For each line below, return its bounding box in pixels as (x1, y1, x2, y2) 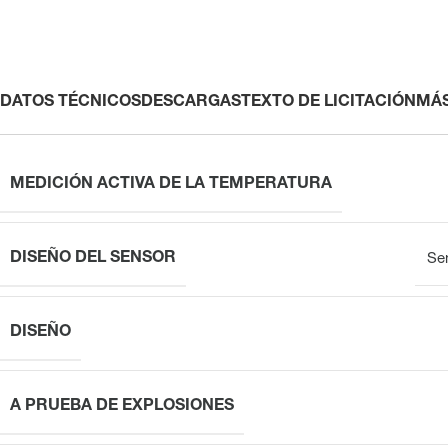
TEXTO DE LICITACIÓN (241, 94, 416, 111)
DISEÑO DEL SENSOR (10, 250, 176, 267)
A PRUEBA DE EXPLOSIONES (10, 398, 234, 415)
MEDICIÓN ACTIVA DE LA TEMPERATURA (10, 176, 332, 193)
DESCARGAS (141, 94, 241, 111)
